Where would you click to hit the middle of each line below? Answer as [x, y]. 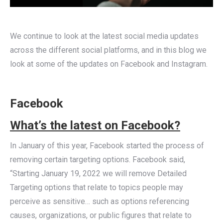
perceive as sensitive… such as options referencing [100, 201]
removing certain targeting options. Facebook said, [98, 159]
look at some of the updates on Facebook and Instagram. [109, 64]
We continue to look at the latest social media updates [104, 36]
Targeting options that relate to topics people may [97, 187]
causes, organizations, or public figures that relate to [101, 215]
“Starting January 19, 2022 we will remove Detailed [98, 173]
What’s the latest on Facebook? [95, 125]
